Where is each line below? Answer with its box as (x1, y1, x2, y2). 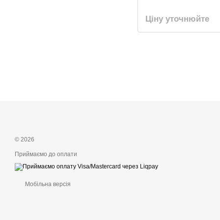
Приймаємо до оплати (15, 151, 77, 158)
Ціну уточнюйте (145, 14, 209, 24)
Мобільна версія (24, 181, 71, 188)
